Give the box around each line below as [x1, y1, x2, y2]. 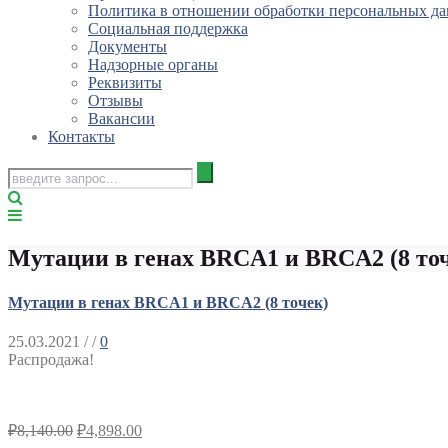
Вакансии [88, 110, 155, 128]
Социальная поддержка [88, 20, 248, 38]
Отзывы [88, 92, 143, 110]
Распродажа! [8, 350, 94, 368]
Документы [88, 38, 167, 56]
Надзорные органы [88, 56, 218, 74]
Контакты [48, 128, 115, 146]
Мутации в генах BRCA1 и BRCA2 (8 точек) [8, 293, 328, 311]
